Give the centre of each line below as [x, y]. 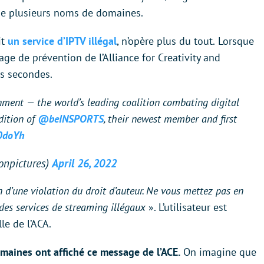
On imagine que [218, 252]
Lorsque [236, 41]
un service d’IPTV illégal [62, 41]
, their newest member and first [170, 119]
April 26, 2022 [84, 163]
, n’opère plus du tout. [166, 41]
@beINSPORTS [71, 119]
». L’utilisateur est [186, 207]
